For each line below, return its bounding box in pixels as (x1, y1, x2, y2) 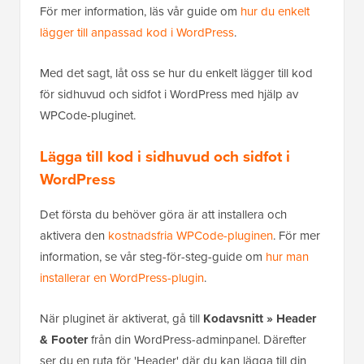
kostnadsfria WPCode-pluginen (108, 226, 273, 245)
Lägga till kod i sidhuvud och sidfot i (40, 144, 290, 168)
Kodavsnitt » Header (203, 309, 316, 327)
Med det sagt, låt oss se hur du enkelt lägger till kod (40, 63, 313, 82)
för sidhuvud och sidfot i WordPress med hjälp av (40, 84, 298, 103)
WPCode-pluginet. (40, 106, 136, 124)
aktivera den (40, 226, 108, 245)
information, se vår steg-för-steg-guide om (40, 247, 266, 266)
